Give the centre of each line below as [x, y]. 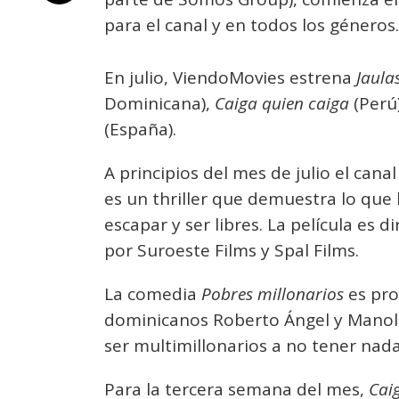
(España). [140, 129]
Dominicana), [159, 103]
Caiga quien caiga [282, 103]
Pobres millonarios [273, 294]
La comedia [153, 294]
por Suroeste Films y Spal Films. [232, 250]
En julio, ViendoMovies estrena [230, 77]
